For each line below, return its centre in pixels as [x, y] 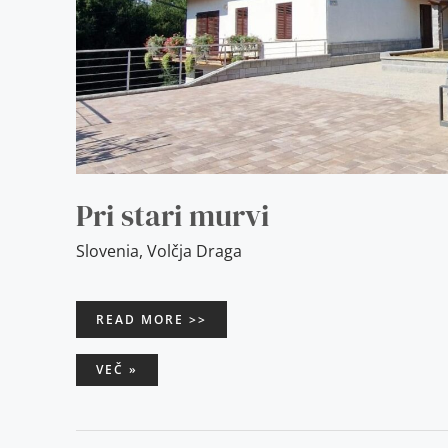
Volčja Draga [194, 250]
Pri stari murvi [172, 215]
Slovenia [107, 250]
